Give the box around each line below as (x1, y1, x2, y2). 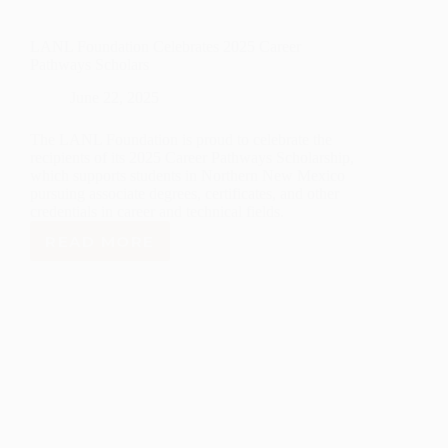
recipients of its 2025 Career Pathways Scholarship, (30, 149, 354, 167)
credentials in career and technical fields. (30, 203, 284, 221)
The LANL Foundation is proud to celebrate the (30, 131, 332, 149)
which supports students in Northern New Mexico (30, 167, 345, 185)
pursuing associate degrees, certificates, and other (30, 185, 339, 203)
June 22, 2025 (70, 89, 159, 107)
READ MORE (45, 231, 155, 251)
